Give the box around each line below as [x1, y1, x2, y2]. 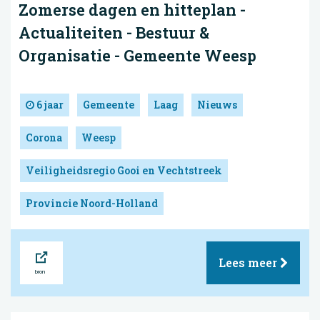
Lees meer [219, 254, 280, 270]
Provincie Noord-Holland [26, 196, 158, 210]
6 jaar [34, 97, 64, 111]
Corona [26, 130, 62, 144]
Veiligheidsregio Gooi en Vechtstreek [26, 163, 222, 177]
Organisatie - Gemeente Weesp [19, 45, 256, 66]
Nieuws [197, 97, 237, 111]
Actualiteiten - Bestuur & [19, 22, 209, 44]
